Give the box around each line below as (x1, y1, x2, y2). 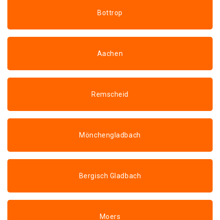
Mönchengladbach (79, 131, 141, 139)
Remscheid (91, 90, 129, 98)
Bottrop (97, 9, 123, 17)
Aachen (97, 50, 123, 57)
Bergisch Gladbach (79, 172, 141, 180)
